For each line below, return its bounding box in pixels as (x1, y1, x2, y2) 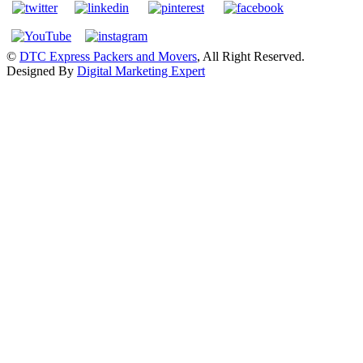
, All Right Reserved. (197, 49, 305, 64)
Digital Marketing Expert (77, 64, 205, 79)
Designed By (6, 64, 77, 79)
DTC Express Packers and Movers (19, 49, 197, 64)
